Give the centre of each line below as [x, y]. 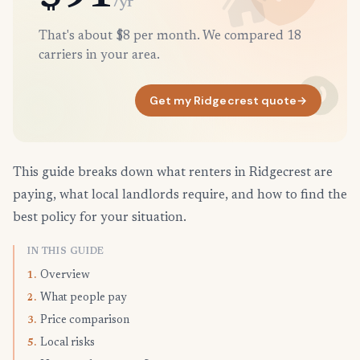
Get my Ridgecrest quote [223, 100]
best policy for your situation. [100, 218]
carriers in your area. [99, 55]
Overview [65, 276]
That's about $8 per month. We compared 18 [170, 36]
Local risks [67, 344]
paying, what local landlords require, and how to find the [180, 196]
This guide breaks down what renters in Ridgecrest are [173, 173]
